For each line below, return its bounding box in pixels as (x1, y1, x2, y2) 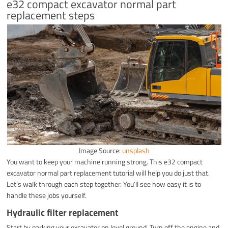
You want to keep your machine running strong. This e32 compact (7, 156, 203, 167)
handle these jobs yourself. (7, 189, 87, 201)
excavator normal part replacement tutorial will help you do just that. (7, 167, 210, 178)
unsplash (122, 145, 150, 156)
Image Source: (78, 145, 122, 156)
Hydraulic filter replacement (7, 205, 119, 219)
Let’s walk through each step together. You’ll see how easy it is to (7, 178, 202, 189)
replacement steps (7, 6, 95, 24)
